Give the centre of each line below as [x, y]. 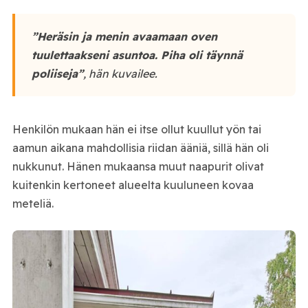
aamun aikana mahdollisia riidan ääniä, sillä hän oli [140, 147]
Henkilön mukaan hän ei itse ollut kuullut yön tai [136, 129]
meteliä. [33, 203]
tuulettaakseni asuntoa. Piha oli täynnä [137, 55]
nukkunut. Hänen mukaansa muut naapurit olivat [138, 166]
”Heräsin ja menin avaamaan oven [124, 36]
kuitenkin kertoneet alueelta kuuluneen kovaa [133, 185]
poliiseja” [57, 73]
